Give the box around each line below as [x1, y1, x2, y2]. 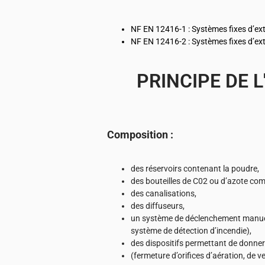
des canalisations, [131, 188, 196, 198]
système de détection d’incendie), [131, 225, 251, 235]
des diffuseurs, [131, 201, 185, 211]
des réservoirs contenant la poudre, [131, 163, 259, 173]
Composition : [107, 128, 173, 141]
